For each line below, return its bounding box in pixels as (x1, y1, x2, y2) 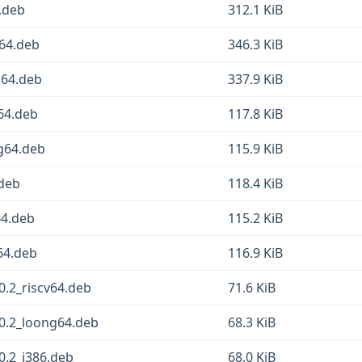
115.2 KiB (228, 209, 283, 227)
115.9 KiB (228, 140, 283, 158)
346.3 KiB (228, 36, 283, 53)
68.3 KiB (228, 314, 276, 331)
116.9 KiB (228, 244, 283, 262)
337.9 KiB (228, 70, 283, 88)
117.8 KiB (228, 105, 283, 123)
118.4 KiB (228, 175, 283, 192)
